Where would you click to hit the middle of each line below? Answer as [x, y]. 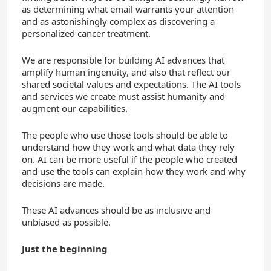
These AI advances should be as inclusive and [116, 210]
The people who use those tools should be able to [125, 135]
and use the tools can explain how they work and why [134, 171]
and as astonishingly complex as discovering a [118, 21]
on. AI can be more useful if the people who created [129, 159]
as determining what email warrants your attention [128, 9]
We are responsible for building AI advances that [123, 60]
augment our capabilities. [75, 108]
